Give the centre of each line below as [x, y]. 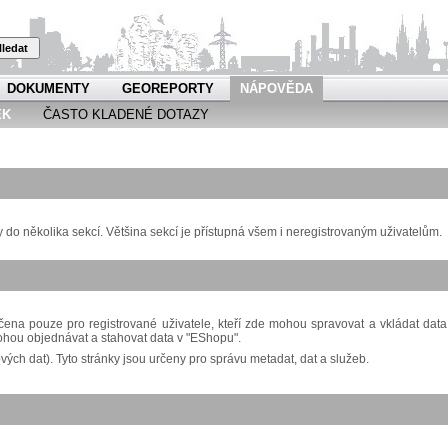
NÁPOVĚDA [276, 88]
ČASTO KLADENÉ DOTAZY [126, 114]
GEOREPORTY [168, 88]
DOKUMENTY [48, 88]
